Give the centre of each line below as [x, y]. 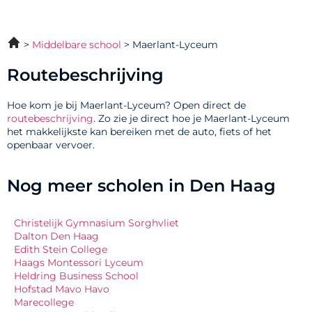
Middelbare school [77, 45]
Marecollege [44, 302]
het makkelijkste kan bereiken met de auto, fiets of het [139, 132]
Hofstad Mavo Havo [62, 289]
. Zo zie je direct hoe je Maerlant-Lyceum [192, 119]
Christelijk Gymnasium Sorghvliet [96, 223]
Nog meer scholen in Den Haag [141, 185]
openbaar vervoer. [51, 145]
